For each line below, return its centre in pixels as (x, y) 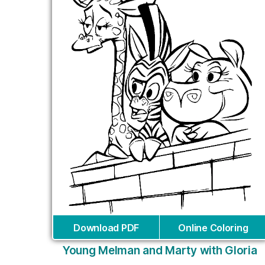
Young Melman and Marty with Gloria (160, 250)
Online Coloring (213, 227)
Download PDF (106, 227)
